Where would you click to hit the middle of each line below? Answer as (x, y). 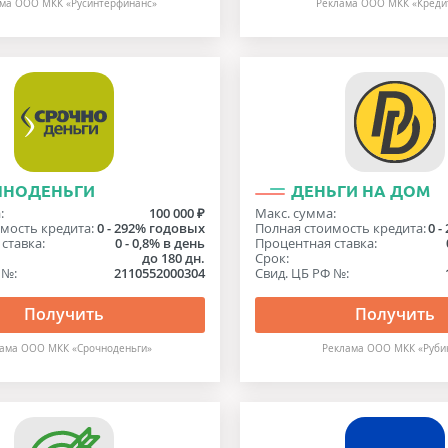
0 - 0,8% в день (159, 243)
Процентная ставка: (315, 243)
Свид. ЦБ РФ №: (301, 273)
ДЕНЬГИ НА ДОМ (360, 191)
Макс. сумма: (295, 213)
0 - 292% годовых (150, 228)
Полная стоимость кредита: (340, 228)
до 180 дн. (173, 258)
